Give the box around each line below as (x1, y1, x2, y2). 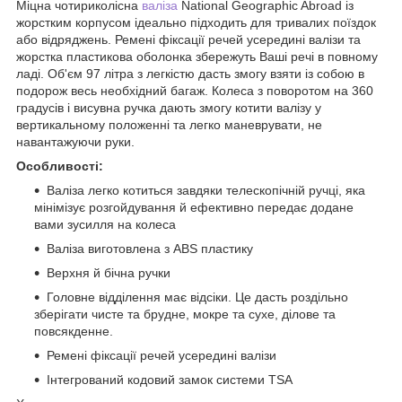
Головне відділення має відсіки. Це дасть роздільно (47, 290, 348, 305)
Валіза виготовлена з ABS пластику (47, 241, 253, 257)
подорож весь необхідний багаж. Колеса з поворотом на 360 (16, 83, 373, 99)
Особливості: (16, 159, 103, 174)
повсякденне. (34, 324, 113, 339)
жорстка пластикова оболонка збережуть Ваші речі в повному (16, 49, 378, 65)
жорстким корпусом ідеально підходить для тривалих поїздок (16, 15, 376, 31)
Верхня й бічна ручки (47, 266, 170, 281)
